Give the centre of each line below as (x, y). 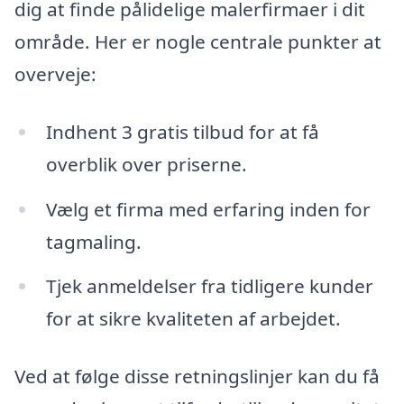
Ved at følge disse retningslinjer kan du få (197, 376)
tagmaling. (93, 241)
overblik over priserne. (146, 164)
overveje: (55, 73)
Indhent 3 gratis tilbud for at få (182, 131)
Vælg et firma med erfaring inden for (208, 209)
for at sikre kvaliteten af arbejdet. (193, 319)
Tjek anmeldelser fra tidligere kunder (209, 286)
